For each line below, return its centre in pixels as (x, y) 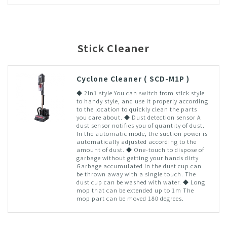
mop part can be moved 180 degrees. (130, 198)
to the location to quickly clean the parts (137, 109)
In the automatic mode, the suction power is (142, 133)
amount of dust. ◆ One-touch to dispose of (140, 149)
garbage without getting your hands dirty (137, 157)
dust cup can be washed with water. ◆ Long (141, 182)
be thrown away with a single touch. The (136, 174)
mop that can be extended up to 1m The (135, 190)
